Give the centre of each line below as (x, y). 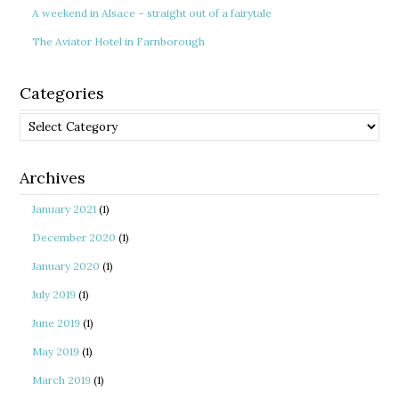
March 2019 (62, 380)
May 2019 (56, 351)
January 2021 (65, 209)
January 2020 (66, 266)
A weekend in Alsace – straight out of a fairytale (152, 13)
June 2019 (57, 323)
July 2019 (54, 294)
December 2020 (74, 237)
